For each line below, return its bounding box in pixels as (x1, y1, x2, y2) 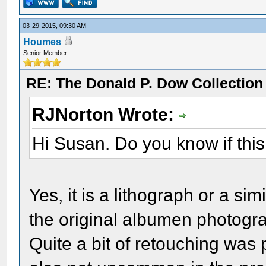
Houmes (23, 37, 62, 47)
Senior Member (23, 49, 68, 56)
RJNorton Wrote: (32, 104, 179, 124)
